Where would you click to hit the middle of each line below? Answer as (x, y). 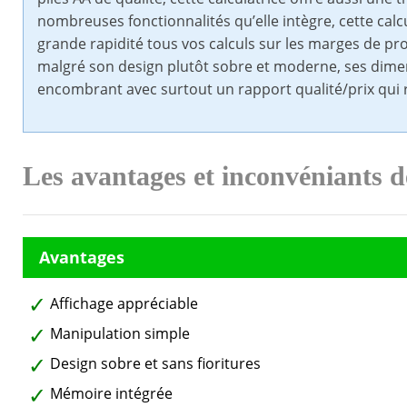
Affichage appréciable (124, 304)
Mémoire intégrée (111, 394)
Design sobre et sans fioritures (155, 364)
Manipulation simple (120, 334)
